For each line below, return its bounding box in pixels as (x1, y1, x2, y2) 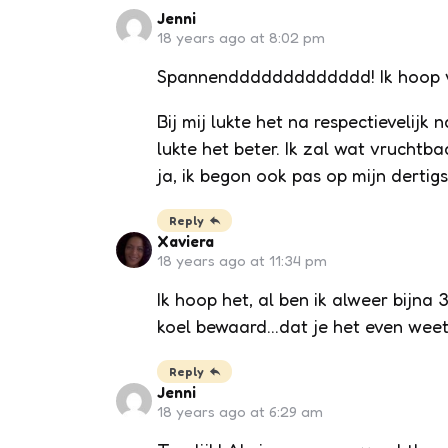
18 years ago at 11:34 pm (156, 250, 327, 270)
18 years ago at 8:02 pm (156, 27, 325, 47)
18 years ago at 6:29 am (156, 401, 323, 421)
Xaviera (156, 231, 214, 251)
